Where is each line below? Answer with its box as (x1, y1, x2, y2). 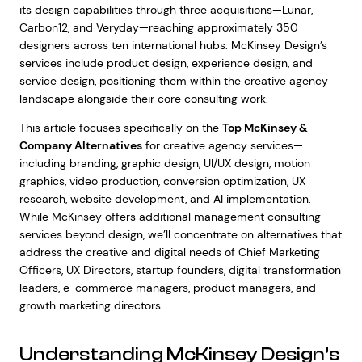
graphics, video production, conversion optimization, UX (19, 174, 305, 188)
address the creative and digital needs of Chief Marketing (19, 245, 320, 259)
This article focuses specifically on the (19, 120, 222, 135)
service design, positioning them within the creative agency (19, 74, 328, 88)
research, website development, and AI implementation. (19, 192, 311, 206)
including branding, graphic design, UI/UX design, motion (19, 156, 310, 170)
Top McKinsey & (221, 120, 308, 135)
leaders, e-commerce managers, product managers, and (19, 280, 316, 295)
